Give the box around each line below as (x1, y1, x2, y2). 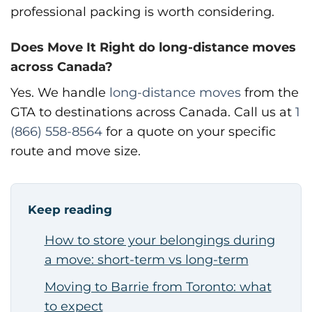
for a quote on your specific (102, 123, 276, 140)
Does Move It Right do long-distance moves (10, 39, 296, 56)
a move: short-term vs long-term (44, 251, 249, 268)
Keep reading (28, 203, 112, 217)
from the (241, 84, 299, 101)
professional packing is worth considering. (10, 3, 274, 19)
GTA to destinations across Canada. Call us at (10, 104, 295, 120)
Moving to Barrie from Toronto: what (44, 278, 272, 295)
